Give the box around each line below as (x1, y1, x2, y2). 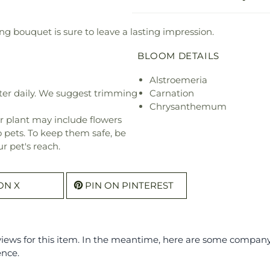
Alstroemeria (149, 74, 207, 86)
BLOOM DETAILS (137, 50, 219, 62)
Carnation (149, 87, 194, 99)
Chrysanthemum (149, 101, 227, 113)
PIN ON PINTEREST (85, 180, 174, 192)
